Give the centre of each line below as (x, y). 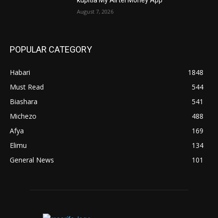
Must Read (27, 87)
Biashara (24, 102)
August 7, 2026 (95, 11)
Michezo (23, 116)
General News (32, 160)
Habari (20, 73)
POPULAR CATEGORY (51, 50)
